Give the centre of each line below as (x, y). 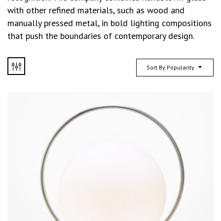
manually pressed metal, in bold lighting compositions (110, 23)
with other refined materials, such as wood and (96, 10)
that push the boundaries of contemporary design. (101, 36)
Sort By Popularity (170, 67)
